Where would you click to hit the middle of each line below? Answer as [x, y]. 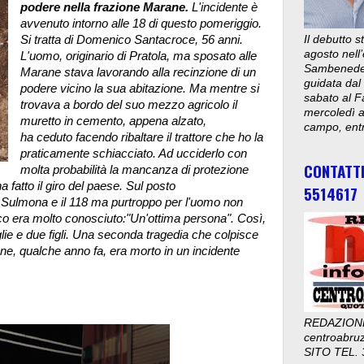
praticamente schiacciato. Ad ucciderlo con [133, 153]
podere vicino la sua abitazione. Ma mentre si [139, 88]
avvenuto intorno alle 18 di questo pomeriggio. [141, 23]
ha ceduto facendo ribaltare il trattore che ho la [141, 137]
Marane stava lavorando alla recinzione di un [138, 72]
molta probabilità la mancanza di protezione [134, 169]
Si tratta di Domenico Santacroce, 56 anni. [131, 39]
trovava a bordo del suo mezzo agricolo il [128, 104]
